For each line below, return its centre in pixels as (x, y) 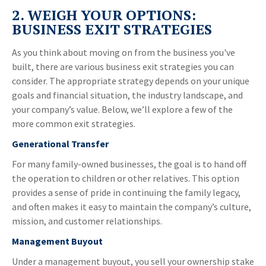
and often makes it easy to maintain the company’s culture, (132, 207)
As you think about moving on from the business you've (123, 53)
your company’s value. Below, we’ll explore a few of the (122, 110)
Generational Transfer (60, 144)
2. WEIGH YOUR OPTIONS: (104, 15)
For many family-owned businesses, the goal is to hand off (129, 164)
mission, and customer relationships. (87, 221)
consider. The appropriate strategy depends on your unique (131, 81)
